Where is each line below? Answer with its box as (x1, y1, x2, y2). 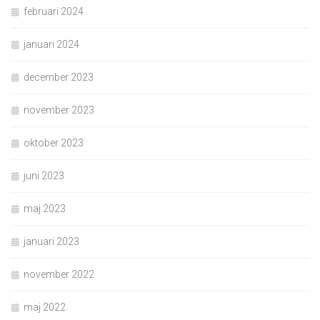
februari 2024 (24, 5, 84, 17)
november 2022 (24, 268, 94, 280)
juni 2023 (24, 169, 64, 181)
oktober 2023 (24, 136, 84, 149)
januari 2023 (24, 235, 79, 247)
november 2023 (24, 104, 94, 116)
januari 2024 (24, 38, 79, 50)
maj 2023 (24, 202, 66, 214)
